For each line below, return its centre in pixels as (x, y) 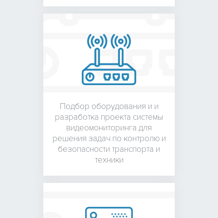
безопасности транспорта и (109, 149)
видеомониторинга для (109, 127)
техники (109, 160)
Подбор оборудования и (106, 106)
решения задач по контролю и (109, 138)
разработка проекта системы (109, 117)
